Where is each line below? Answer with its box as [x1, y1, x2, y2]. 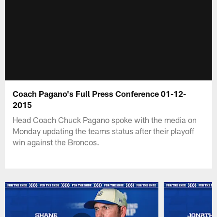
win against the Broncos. [13, 137, 100, 147]
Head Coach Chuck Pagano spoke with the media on [13, 114, 197, 124]
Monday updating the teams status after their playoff [13, 125, 195, 136]
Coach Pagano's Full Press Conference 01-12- [13, 88, 186, 98]
